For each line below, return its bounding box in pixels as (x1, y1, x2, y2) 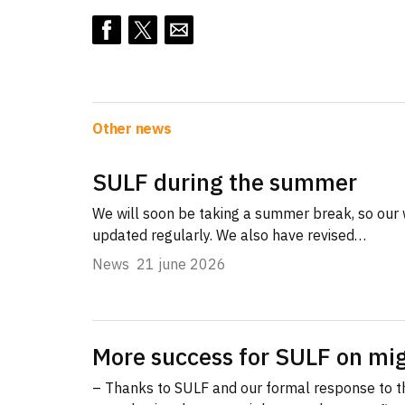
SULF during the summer (92, 166, 357, 198)
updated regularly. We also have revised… (92, 226, 366, 245)
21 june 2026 (137, 255, 226, 274)
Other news (92, 119, 172, 138)
